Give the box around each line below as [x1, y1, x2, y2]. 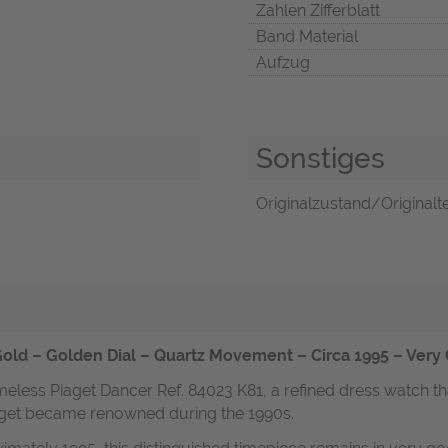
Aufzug [256, 52, 310, 72]
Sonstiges [256, 140, 385, 175]
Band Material [256, 26, 358, 46]
